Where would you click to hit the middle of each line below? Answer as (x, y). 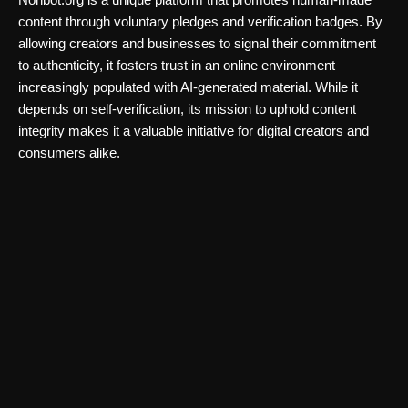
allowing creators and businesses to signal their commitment (197, 43)
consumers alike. (69, 153)
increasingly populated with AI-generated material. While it (188, 87)
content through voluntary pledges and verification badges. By (200, 21)
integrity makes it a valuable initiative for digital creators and (194, 131)
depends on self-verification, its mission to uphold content (187, 109)
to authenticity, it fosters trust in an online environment (177, 65)
